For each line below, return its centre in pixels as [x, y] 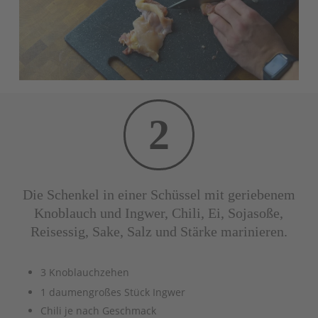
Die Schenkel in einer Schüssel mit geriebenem [159, 194]
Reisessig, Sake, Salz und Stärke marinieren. [159, 231]
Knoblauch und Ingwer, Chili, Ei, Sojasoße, [159, 213]
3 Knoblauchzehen [84, 272]
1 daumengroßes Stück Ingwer [113, 292]
